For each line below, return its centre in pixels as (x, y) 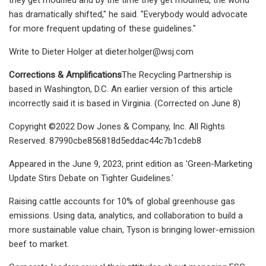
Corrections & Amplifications (65, 75)
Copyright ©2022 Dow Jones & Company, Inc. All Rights (117, 126)
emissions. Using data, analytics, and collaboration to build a (126, 215)
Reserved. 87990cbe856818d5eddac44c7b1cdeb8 (105, 140)
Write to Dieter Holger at (57, 51)
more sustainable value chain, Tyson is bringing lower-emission (132, 229)
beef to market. (39, 244)
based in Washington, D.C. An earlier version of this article (121, 89)
